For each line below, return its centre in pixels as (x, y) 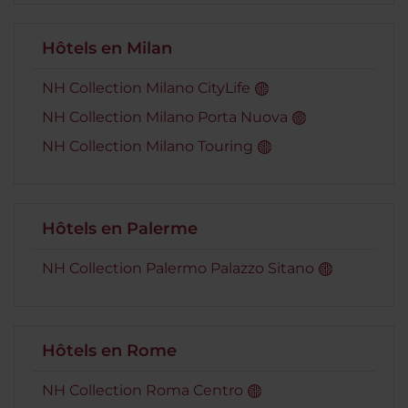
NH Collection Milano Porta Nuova (165, 117)
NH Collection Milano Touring (148, 146)
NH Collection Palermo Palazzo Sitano (178, 268)
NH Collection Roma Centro (143, 390)
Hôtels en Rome (109, 351)
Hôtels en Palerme (120, 229)
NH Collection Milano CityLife (146, 88)
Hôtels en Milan (107, 48)
